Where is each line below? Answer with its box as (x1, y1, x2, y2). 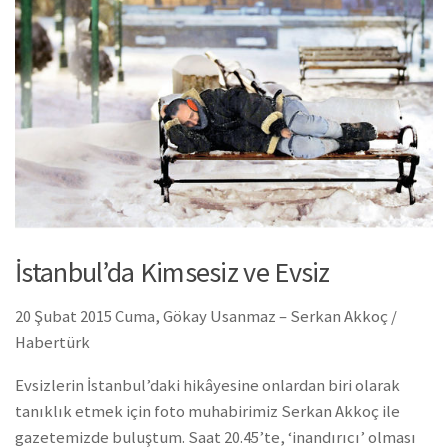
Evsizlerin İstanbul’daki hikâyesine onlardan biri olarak (15, 374, 400, 396)
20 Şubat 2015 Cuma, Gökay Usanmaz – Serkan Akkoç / (15, 305, 397, 327)
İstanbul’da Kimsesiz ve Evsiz (15, 253, 330, 290)
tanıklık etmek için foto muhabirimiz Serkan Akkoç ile (15, 400, 400, 422)
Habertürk (15, 331, 90, 353)
